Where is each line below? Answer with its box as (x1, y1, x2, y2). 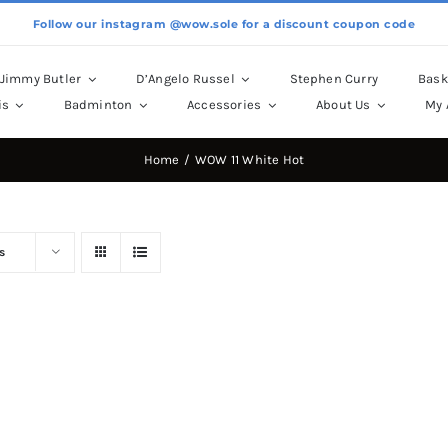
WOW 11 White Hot (194, 152, 305, 167)
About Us (315, 97, 371, 112)
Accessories (187, 97, 262, 112)
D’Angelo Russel (135, 71, 235, 86)
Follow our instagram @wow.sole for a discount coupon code (32, 16, 416, 31)
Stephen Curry (289, 71, 379, 86)
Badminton (63, 97, 133, 112)
